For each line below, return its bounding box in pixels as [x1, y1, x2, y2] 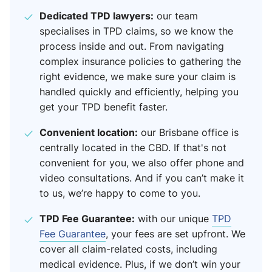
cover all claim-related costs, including [39, 242, 217, 256]
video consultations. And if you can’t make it [39, 171, 244, 185]
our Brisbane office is [138, 126, 239, 139]
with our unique [135, 212, 212, 225]
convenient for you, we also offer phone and [39, 156, 244, 169]
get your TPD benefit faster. [39, 100, 168, 114]
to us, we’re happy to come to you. [39, 186, 200, 200]
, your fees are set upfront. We [106, 227, 245, 240]
